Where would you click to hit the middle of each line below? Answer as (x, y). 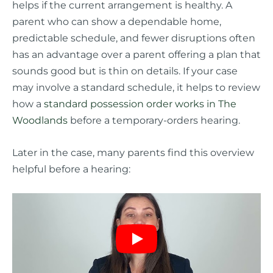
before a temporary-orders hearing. (154, 120)
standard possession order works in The (140, 103)
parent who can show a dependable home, (117, 21)
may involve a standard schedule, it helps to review (136, 87)
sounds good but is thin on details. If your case (125, 70)
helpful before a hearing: (71, 168)
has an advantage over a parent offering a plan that (136, 54)
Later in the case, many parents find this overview (133, 152)
